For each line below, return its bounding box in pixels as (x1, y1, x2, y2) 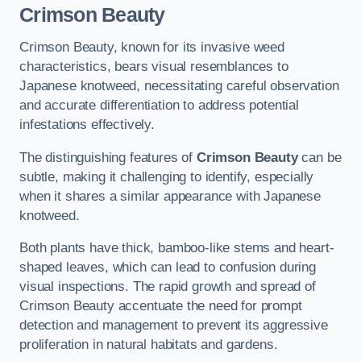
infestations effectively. (19, 117, 155, 133)
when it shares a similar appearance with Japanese (19, 188, 321, 204)
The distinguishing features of (19, 149, 197, 165)
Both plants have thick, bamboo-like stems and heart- (19, 240, 334, 256)
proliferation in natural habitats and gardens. (19, 337, 278, 353)
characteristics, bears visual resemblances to (19, 59, 288, 75)
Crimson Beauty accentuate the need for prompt (19, 298, 302, 314)
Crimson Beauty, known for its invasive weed (19, 39, 284, 56)
